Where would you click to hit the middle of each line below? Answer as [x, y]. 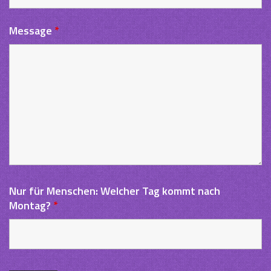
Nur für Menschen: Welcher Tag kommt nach [115, 191]
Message [32, 31]
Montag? [31, 205]
